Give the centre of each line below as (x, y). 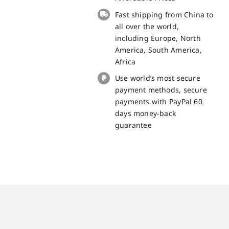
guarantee (133, 125)
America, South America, (158, 50)
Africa (125, 61)
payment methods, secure (161, 90)
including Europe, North (158, 38)
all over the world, (147, 26)
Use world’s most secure (157, 78)
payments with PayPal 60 (158, 102)
